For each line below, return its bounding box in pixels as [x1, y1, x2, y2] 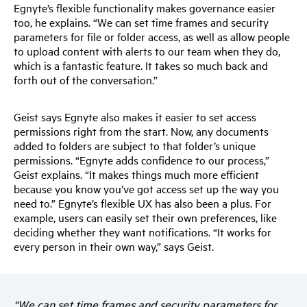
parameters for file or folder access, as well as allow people [14, 28, 290, 44]
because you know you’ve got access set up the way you [14, 180, 279, 196]
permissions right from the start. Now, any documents [14, 123, 269, 138]
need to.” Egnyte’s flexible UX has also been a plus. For [14, 195, 271, 210]
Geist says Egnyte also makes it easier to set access [14, 108, 256, 124]
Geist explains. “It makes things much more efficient [14, 166, 259, 182]
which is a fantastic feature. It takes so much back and [14, 57, 268, 73]
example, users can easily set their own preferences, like [14, 209, 277, 225]
